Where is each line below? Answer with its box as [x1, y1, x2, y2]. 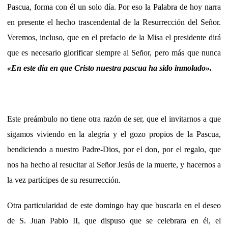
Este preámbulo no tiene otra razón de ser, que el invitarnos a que [7, 114, 221, 123]
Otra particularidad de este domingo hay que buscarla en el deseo [7, 201, 221, 210]
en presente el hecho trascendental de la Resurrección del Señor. [7, 17, 221, 26]
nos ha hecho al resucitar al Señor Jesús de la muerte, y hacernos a [7, 160, 221, 169]
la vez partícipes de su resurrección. [7, 175, 121, 184]
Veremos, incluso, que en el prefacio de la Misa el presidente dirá [7, 33, 221, 42]
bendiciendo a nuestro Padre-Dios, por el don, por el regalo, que [7, 145, 221, 154]
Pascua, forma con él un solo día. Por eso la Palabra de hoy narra [7, 2, 221, 11]
